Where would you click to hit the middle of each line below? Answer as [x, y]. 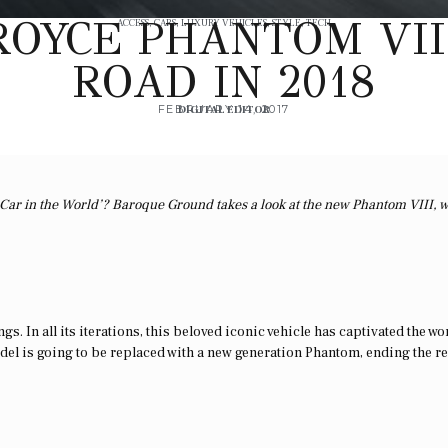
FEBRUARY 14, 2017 [224, 109]
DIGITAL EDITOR [224, 110]
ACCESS [133, 23]
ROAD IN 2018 [224, 82]
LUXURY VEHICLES [224, 23]
